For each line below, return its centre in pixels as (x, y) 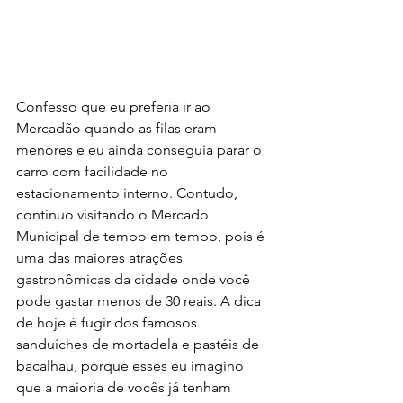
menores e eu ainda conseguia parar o (141, 150)
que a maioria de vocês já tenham (125, 387)
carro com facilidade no (94, 171)
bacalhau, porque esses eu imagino (132, 366)
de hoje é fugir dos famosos (108, 322)
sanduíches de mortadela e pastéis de (139, 344)
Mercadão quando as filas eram (118, 128)
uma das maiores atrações (101, 258)
